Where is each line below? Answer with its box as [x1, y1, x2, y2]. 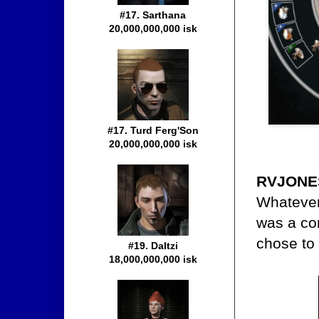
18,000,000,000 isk [109, 253, 197, 266]
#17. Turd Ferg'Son [108, 125, 199, 137]
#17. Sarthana [120, 9, 187, 21]
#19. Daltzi [128, 240, 178, 252]
